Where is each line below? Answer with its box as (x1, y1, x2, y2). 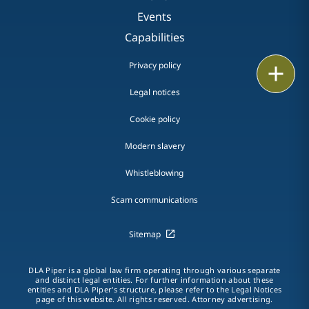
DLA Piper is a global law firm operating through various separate (28, 265, 281, 275)
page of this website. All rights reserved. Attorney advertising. (36, 294, 273, 304)
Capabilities (124, 30, 185, 45)
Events (137, 9, 172, 24)
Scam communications (111, 194, 198, 206)
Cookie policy (129, 113, 180, 125)
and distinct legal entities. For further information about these (35, 275, 274, 285)
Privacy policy (128, 59, 181, 71)
